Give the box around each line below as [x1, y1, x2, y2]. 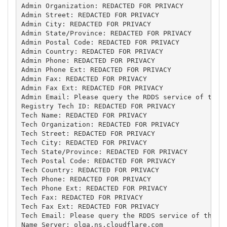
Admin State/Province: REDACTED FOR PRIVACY [21, 29, 192, 37]
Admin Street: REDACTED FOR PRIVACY [21, 11, 159, 19]
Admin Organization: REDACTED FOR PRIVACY [21, 2, 183, 10]
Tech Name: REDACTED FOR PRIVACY [21, 111, 147, 119]
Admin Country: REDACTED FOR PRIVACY [21, 47, 163, 55]
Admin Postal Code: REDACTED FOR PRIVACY [21, 38, 179, 46]
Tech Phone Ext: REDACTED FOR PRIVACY [21, 184, 167, 192]
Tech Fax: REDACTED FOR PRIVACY [21, 193, 143, 201]
